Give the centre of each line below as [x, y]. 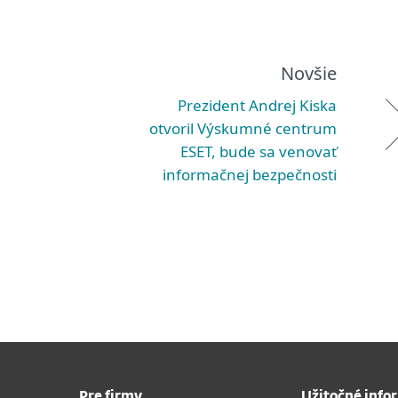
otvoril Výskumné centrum [243, 128]
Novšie [309, 73]
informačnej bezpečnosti [250, 175]
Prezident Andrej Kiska [257, 105]
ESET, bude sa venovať [259, 151]
